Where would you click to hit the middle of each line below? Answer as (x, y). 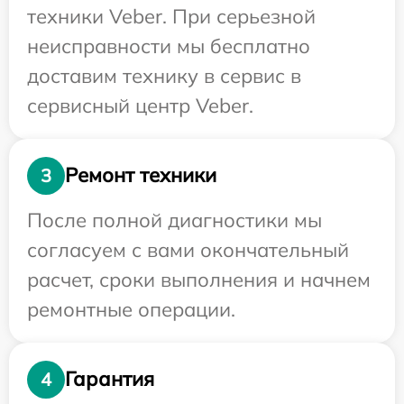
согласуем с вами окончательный (188, 249)
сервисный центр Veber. (140, 105)
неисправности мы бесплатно (169, 46)
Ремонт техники (141, 175)
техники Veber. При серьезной (171, 16)
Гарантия (110, 379)
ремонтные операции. (131, 309)
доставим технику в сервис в (164, 75)
